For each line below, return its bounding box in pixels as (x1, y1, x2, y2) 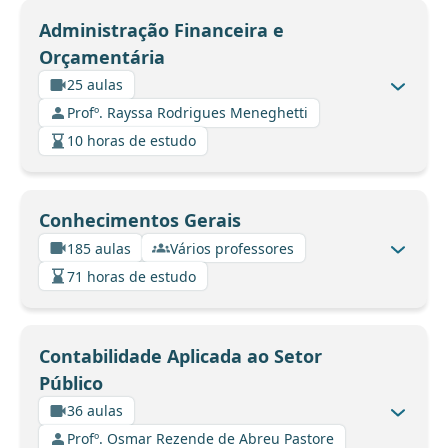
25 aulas (67, 75, 123, 95)
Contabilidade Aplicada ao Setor (38, 343, 322, 368)
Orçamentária (38, 44, 165, 69)
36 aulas (67, 401, 123, 421)
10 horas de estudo (67, 131, 196, 151)
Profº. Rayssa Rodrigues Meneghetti (67, 103, 308, 123)
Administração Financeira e (38, 17, 284, 42)
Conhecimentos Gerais (38, 208, 241, 233)
